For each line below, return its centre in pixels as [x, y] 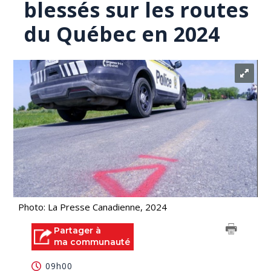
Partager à [78, 230]
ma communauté [92, 242]
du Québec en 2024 [122, 34]
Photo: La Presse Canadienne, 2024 [93, 207]
